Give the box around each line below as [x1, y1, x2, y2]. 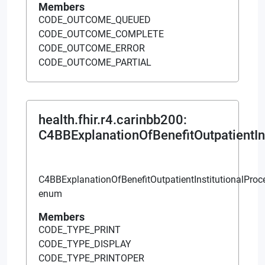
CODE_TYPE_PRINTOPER [38, 252, 144, 264]
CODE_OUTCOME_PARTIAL [38, 56, 151, 68]
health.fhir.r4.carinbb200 [38, 112, 183, 127]
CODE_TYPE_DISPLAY [38, 238, 131, 250]
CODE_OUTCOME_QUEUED [38, 14, 151, 25]
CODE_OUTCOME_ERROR [38, 42, 145, 54]
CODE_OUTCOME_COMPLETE [38, 28, 164, 40]
